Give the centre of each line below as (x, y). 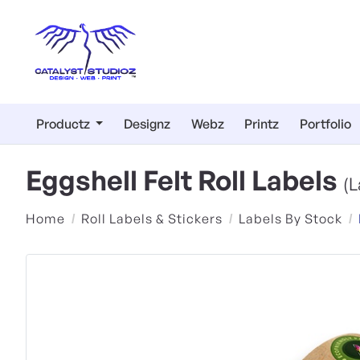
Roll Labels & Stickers (152, 218)
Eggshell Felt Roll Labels (184, 180)
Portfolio (325, 124)
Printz (262, 124)
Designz (147, 124)
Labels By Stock (290, 218)
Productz (64, 124)
